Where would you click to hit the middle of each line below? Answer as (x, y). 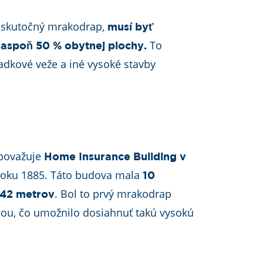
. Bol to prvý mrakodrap (113, 194)
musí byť (131, 28)
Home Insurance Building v (115, 157)
